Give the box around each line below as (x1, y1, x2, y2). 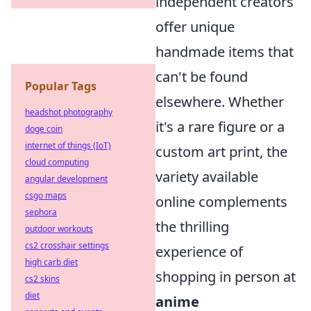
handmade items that (155, 42, 294, 61)
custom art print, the (155, 142, 287, 161)
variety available (155, 167, 258, 186)
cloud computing (25, 156, 89, 168)
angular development (25, 173, 108, 185)
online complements (155, 192, 287, 211)
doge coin (25, 123, 62, 135)
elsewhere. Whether (155, 92, 284, 111)
